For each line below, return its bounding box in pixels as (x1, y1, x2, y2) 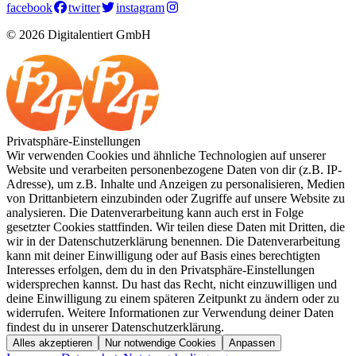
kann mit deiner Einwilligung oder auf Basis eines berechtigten (6, 248, 320, 262)
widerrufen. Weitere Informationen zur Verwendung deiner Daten (6, 305, 334, 319)
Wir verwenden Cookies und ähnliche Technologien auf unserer (6, 148, 326, 162)
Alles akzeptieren (13, 336, 92, 349)
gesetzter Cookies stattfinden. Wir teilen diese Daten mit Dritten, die (6, 219, 345, 234)
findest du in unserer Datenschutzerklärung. (6, 319, 224, 334)
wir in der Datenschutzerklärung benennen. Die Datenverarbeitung (6, 234, 340, 248)
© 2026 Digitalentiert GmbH (6, 27, 151, 41)
